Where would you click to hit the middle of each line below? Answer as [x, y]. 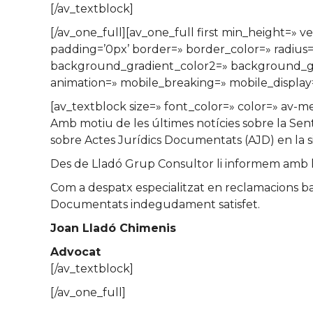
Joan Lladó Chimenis [113, 228]
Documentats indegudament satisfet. [155, 204]
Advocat [75, 252]
